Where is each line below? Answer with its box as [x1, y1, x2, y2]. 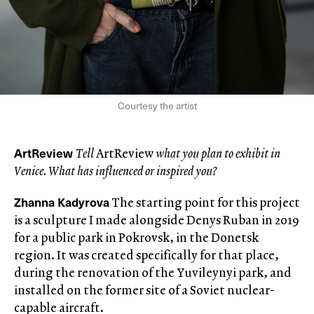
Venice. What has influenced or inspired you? [14, 162, 217, 179]
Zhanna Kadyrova [14, 193, 109, 211]
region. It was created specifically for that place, [14, 246, 279, 264]
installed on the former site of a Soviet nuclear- [14, 281, 275, 299]
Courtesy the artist [117, 98, 197, 113]
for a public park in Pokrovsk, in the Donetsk [14, 228, 259, 246]
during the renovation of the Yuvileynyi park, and [14, 264, 292, 281]
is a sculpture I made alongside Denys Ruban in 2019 [14, 211, 299, 228]
